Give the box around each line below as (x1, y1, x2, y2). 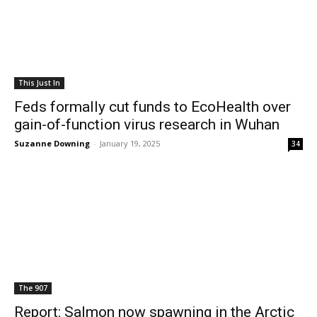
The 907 (18, 283, 47, 293)
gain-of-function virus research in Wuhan (14, 116, 279, 133)
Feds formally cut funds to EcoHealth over (14, 98, 291, 115)
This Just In (18, 78, 60, 88)
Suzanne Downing (14, 138, 90, 149)
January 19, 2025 (100, 138, 160, 149)
